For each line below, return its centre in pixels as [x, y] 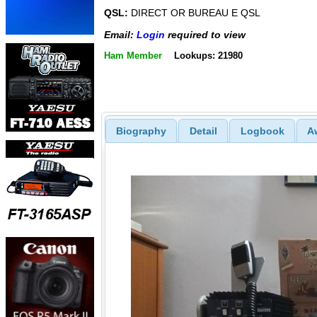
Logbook [262, 131]
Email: [120, 34]
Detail [203, 131]
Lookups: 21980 [208, 56]
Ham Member [133, 56]
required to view [205, 34]
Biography [141, 131]
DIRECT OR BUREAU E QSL [194, 13]
